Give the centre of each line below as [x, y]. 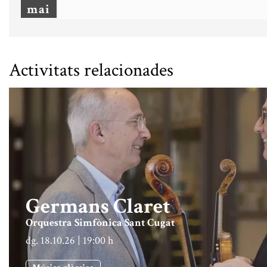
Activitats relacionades [91, 70]
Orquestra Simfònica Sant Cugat [100, 222]
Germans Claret [98, 206]
